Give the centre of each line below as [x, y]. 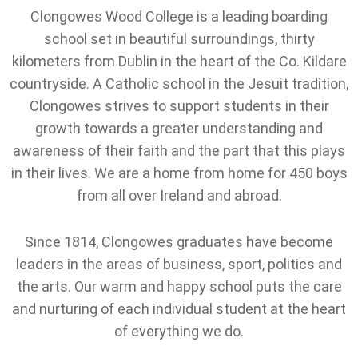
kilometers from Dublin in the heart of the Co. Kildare [179, 61]
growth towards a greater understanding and [179, 128]
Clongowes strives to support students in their [179, 106]
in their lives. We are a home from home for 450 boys [179, 173]
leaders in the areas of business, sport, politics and [179, 264]
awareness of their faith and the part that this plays [179, 151]
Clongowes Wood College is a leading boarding [179, 16]
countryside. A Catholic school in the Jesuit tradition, [179, 84]
